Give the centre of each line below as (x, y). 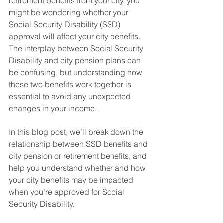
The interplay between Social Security (77, 48)
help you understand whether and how (78, 168)
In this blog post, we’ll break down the (77, 132)
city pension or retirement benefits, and (79, 156)
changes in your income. (53, 108)
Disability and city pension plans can (76, 60)
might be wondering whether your (70, 12)
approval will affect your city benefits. (76, 36)
